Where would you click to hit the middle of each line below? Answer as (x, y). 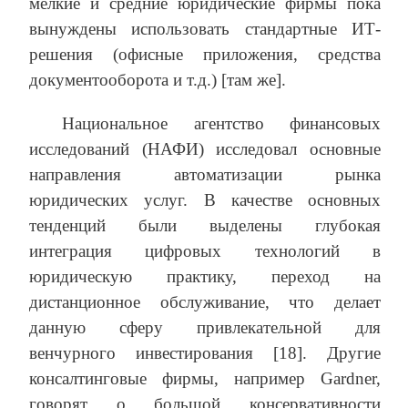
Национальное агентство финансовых (221, 124)
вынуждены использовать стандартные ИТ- (205, 29)
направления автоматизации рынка (205, 175)
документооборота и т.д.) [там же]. (158, 80)
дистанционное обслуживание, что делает (205, 302)
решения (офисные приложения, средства (205, 55)
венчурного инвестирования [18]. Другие (205, 353)
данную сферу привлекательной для (205, 328)
